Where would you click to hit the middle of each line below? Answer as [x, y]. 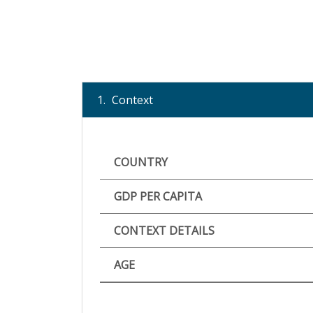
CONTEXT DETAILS [164, 231]
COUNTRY [141, 162]
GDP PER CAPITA [158, 196]
